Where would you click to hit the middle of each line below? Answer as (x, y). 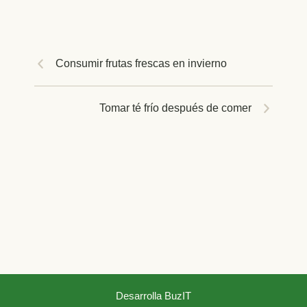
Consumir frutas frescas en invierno (141, 63)
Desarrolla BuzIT (153, 295)
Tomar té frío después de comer (175, 108)
